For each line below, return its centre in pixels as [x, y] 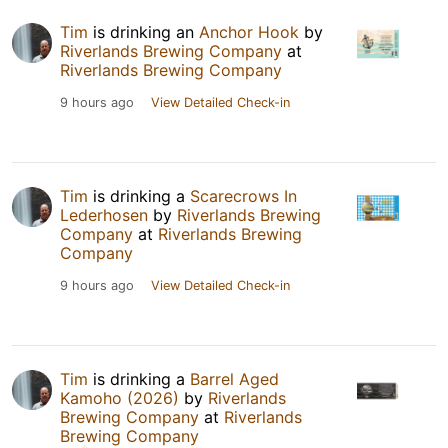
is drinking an [143, 31]
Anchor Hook [249, 31]
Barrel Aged [234, 378]
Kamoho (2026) [119, 397]
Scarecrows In [243, 195]
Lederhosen [104, 214]
